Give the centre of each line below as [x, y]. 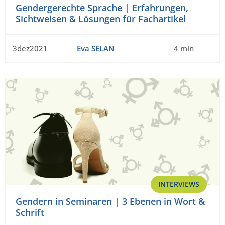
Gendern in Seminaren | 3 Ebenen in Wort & [110, 202]
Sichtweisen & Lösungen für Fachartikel [101, 19]
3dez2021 [30, 48]
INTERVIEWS [179, 184]
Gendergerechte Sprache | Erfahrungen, [102, 8]
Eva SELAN [95, 48]
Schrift [30, 213]
